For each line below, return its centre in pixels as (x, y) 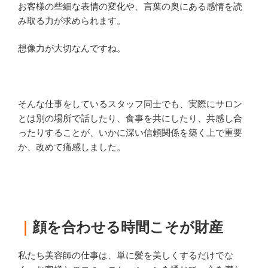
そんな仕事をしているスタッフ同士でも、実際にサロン (130, 104)
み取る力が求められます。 (72, 21)
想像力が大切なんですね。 (72, 49)
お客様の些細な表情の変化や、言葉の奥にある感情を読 (130, 6)
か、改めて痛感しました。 (72, 147)
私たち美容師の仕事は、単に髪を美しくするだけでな (126, 256)
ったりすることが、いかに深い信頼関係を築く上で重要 (130, 133)
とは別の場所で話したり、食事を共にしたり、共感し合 (130, 119)
